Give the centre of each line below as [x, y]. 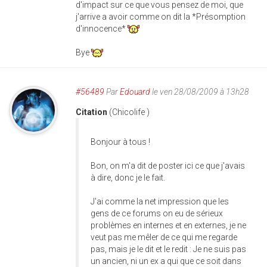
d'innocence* [102, 29]
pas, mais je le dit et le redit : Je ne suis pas [168, 249]
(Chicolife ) [129, 112]
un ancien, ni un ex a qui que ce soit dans [166, 261]
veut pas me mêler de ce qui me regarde [164, 237]
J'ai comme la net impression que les [160, 201]
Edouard [135, 92]
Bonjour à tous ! [120, 142]
